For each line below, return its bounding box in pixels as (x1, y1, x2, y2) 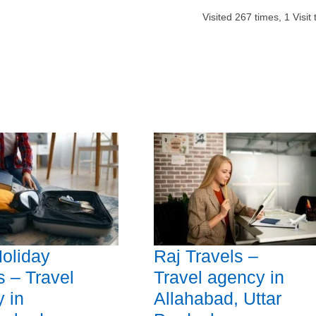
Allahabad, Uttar (153, 288, 281, 309)
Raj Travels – (153, 246, 258, 267)
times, (251, 11, 284, 23)
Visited (202, 11, 235, 23)
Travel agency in (153, 267, 284, 288)
